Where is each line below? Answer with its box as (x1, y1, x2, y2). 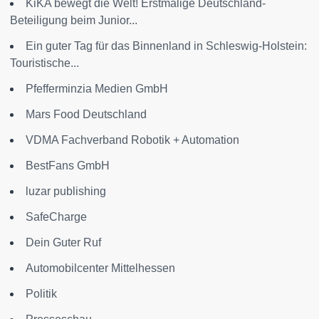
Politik (26, 287, 57, 300)
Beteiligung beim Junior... (10, 14, 137, 26)
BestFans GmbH (26, 159, 110, 172)
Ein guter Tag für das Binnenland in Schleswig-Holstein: (26, 39, 307, 52)
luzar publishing (26, 184, 106, 197)
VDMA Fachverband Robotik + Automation (26, 133, 239, 146)
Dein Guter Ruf (26, 236, 101, 249)
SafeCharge (26, 210, 87, 223)
